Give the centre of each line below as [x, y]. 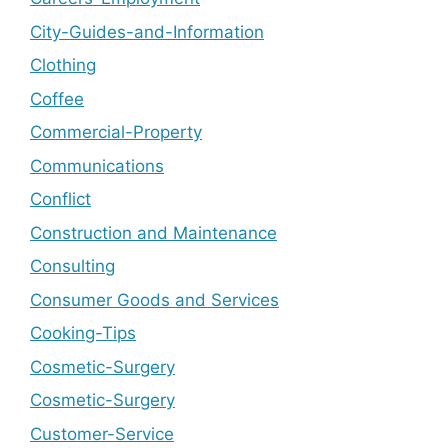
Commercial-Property [116, 132]
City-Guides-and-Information [147, 31]
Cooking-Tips [83, 333]
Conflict [60, 199]
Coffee [57, 98]
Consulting [72, 266]
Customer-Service [102, 433]
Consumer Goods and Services [154, 299]
